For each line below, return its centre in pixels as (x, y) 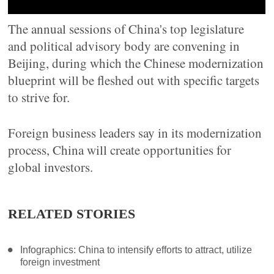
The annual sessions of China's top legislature (126, 29)
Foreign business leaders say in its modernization (135, 133)
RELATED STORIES (72, 214)
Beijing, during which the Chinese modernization (136, 63)
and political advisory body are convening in (124, 46)
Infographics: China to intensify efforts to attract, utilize (136, 250)
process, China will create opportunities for (120, 150)
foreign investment (60, 262)
